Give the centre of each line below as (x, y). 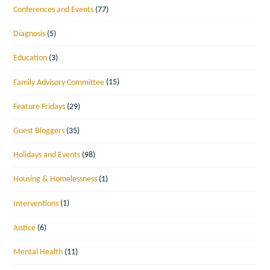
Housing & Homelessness (55, 180)
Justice (25, 228)
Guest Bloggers (39, 131)
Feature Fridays (39, 107)
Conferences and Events (54, 10)
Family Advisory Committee (59, 83)
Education (30, 58)
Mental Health (38, 252)
